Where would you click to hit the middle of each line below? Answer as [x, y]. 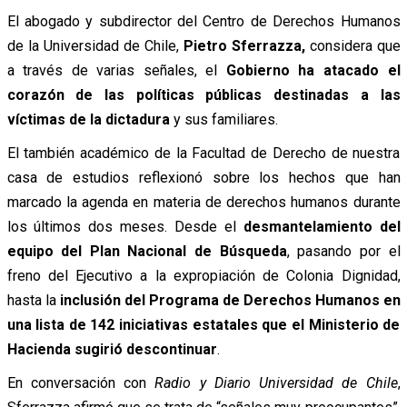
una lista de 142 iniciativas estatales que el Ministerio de [203, 324]
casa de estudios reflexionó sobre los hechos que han [203, 177]
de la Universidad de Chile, [95, 45]
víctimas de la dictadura [88, 119]
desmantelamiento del [322, 226]
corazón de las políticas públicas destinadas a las [203, 94]
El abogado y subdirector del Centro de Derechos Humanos [203, 21]
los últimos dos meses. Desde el [125, 226]
